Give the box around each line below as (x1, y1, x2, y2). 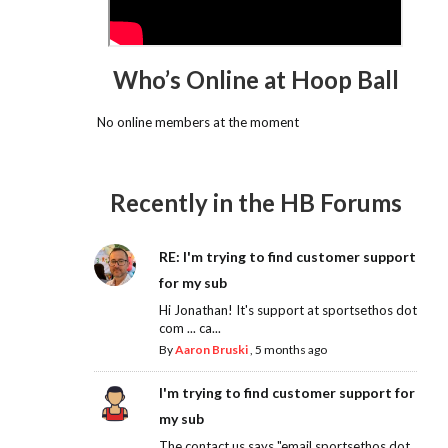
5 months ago (254, 342, 327, 358)
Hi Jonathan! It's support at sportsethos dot (158, 302, 417, 319)
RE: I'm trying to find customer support (158, 248, 416, 266)
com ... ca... (158, 320, 221, 337)
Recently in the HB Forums (109, 188, 402, 218)
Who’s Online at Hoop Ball (112, 64, 399, 94)
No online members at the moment (94, 113, 300, 130)
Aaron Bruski (174, 342, 248, 358)
